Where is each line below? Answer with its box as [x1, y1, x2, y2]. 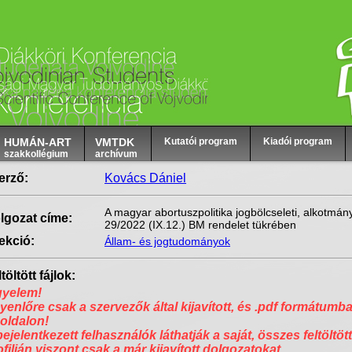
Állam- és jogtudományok [104, 235, 230, 247]
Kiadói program [262, 136, 332, 147]
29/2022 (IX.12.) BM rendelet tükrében [104, 218, 296, 231]
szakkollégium [3, 148, 68, 159]
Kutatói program [163, 136, 237, 147]
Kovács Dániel [104, 171, 186, 185]
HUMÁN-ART [3, 136, 71, 148]
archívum [94, 148, 137, 159]
